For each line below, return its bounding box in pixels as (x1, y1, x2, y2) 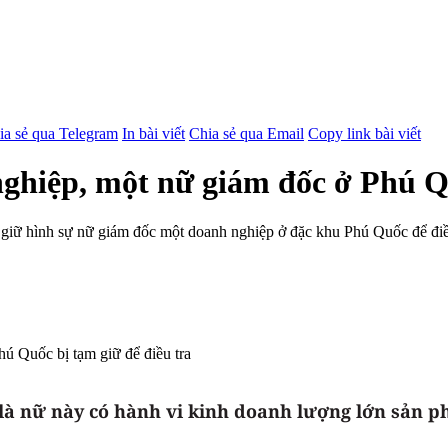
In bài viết (122, 124, 185, 142)
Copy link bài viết (308, 124, 421, 142)
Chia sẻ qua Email (189, 124, 304, 142)
